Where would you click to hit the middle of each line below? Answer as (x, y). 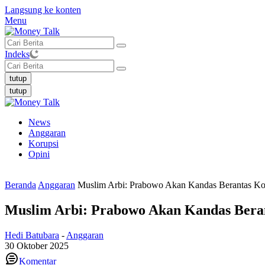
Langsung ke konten (43, 10)
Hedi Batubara (32, 235)
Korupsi (43, 143)
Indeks (17, 54)
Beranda (20, 185)
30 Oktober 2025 (37, 245)
